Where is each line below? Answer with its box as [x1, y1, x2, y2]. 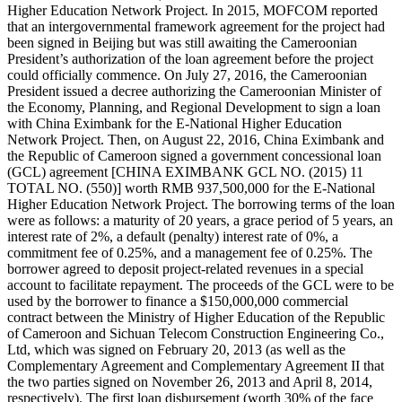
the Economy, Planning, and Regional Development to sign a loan [7, 100, 380, 116]
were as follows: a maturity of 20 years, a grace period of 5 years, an [7, 213, 393, 229]
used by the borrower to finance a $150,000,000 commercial [7, 293, 348, 310]
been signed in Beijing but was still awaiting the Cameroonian [7, 35, 357, 51]
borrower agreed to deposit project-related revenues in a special [7, 261, 363, 277]
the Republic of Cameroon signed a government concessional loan [7, 148, 381, 164]
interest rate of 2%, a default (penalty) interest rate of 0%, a [7, 229, 338, 245]
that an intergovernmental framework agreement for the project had [7, 19, 385, 35]
